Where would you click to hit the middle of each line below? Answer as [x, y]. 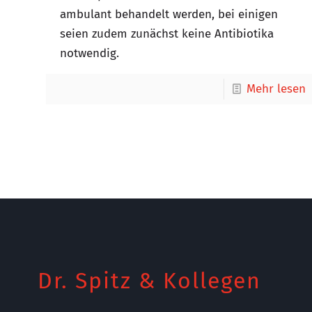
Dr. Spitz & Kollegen [149, 281]
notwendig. [90, 53]
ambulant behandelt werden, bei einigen [169, 14]
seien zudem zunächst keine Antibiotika [167, 34]
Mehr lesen [276, 89]
